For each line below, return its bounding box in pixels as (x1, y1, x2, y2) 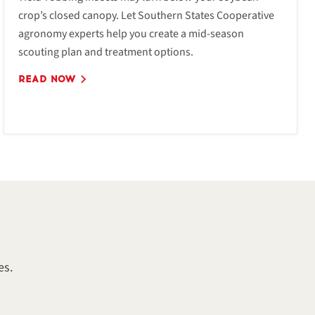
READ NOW (18, 72, 79, 85)
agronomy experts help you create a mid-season (18, 25, 244, 41)
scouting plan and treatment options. (18, 44, 193, 60)
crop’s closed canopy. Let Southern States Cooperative (18, 7, 274, 23)
